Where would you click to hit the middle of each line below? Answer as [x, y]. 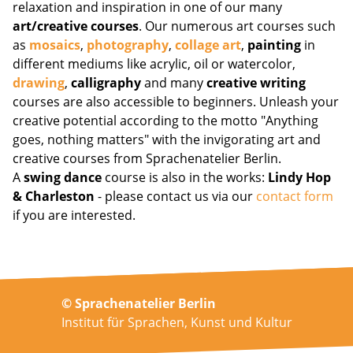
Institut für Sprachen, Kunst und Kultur [176, 322]
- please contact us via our [175, 196]
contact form [295, 196]
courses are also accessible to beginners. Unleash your [176, 102]
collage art [208, 45]
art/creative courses [76, 26]
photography [128, 45]
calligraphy [108, 83]
